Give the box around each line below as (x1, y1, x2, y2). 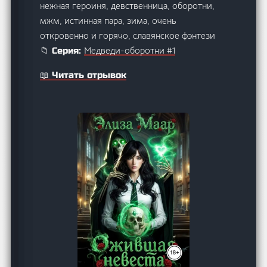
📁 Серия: (40, 45, 85, 57)
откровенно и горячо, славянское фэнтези (40, 30, 216, 42)
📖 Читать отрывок (40, 70, 127, 81)
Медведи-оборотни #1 (84, 45, 176, 57)
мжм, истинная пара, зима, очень (40, 15, 177, 27)
